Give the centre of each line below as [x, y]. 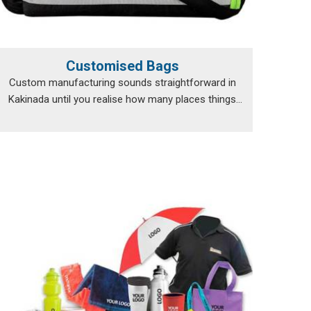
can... [122, 116]
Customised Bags [122, 66]
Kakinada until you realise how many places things [122, 99]
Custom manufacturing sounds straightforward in [122, 83]
